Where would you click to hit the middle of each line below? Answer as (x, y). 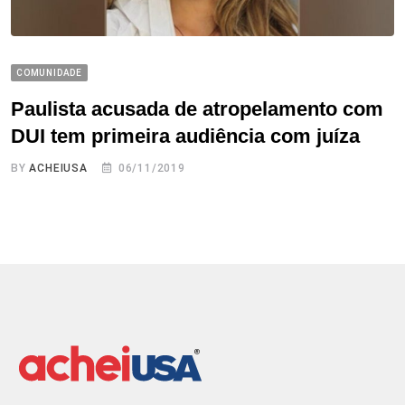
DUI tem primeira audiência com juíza (185, 136)
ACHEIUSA (58, 168)
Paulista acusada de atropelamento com (197, 108)
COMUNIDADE (49, 72)
